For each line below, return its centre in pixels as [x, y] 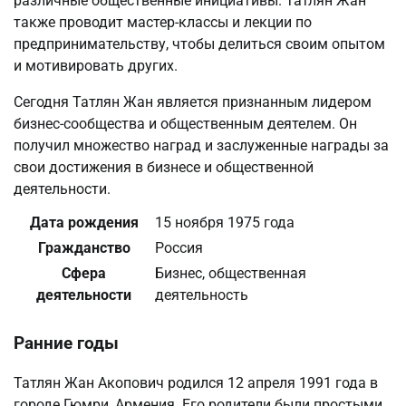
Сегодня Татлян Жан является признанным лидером [193, 101]
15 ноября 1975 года [225, 222]
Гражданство [84, 247]
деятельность [202, 295]
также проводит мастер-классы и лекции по [163, 22]
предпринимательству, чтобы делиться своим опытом [199, 43]
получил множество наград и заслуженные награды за [201, 145]
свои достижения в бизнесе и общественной [164, 167]
